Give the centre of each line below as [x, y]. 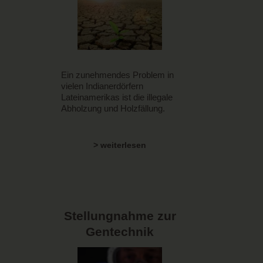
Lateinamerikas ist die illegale [117, 97]
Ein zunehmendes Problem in [117, 75]
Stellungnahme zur [120, 216]
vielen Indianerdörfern [102, 86]
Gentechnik [120, 232]
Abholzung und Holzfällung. [113, 108]
